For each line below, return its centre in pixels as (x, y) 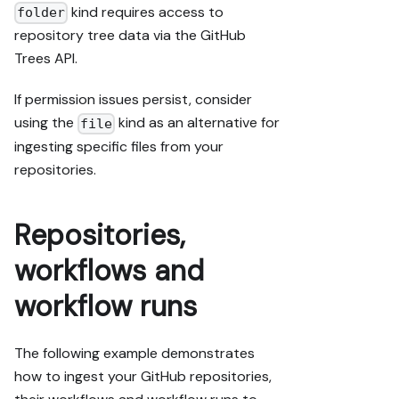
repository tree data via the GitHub (130, 36)
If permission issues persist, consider (133, 100)
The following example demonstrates (134, 353)
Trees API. (46, 59)
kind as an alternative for (198, 123)
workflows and (109, 270)
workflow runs (106, 306)
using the (46, 123)
